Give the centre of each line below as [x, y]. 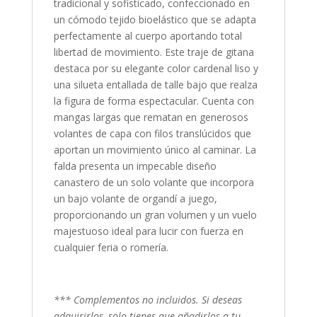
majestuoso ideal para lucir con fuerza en [148, 231]
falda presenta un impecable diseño [135, 166]
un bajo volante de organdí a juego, [135, 198]
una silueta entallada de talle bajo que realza [155, 84]
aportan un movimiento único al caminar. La [155, 149]
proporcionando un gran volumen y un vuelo [155, 214]
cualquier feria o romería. [111, 247]
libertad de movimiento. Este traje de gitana [154, 52]
